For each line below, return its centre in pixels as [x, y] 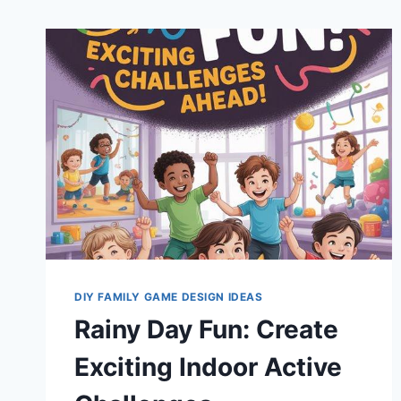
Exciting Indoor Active [208, 367]
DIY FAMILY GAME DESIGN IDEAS [169, 297]
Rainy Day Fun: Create [206, 330]
